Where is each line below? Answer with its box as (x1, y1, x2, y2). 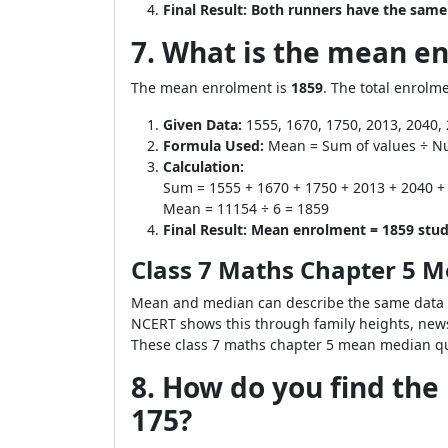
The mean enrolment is (131, 78, 291, 97)
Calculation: (163, 157, 244, 176)
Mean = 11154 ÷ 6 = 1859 (163, 199, 329, 218)
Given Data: (163, 115, 242, 134)
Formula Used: (163, 136, 264, 155)
